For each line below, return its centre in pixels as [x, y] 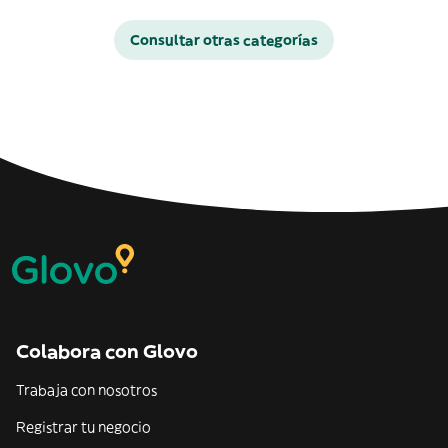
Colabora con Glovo [107, 351]
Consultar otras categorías [224, 40]
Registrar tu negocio [83, 427]
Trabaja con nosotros [86, 390]
